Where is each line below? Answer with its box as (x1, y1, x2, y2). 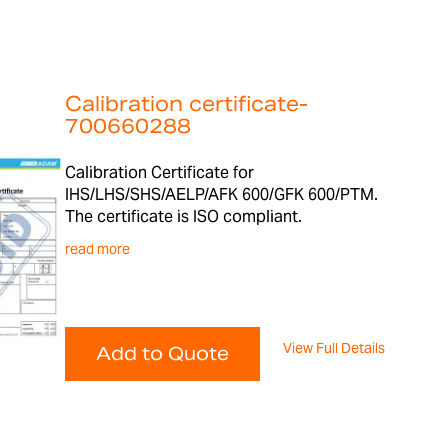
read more (65, 240, 131, 258)
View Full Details (283, 339, 386, 357)
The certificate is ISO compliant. (65, 206, 303, 227)
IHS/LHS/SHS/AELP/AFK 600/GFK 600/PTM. (65, 184, 379, 205)
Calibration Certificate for (65, 162, 255, 183)
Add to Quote (96, 342, 230, 365)
